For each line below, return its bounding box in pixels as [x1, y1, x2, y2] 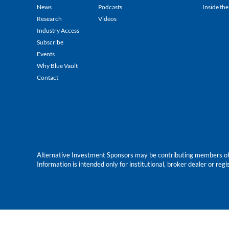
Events [37, 50, 55, 58]
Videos [98, 14, 117, 22]
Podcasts [98, 3, 122, 11]
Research [37, 14, 62, 22]
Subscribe [37, 38, 63, 46]
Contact [37, 73, 58, 81]
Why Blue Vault [37, 61, 78, 70]
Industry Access [37, 26, 79, 34]
